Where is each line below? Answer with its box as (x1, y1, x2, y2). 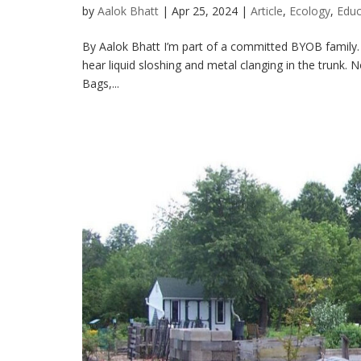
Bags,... (82, 76, 119, 92)
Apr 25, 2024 (172, 3, 238, 19)
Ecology (289, 3, 330, 19)
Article (251, 3, 283, 19)
